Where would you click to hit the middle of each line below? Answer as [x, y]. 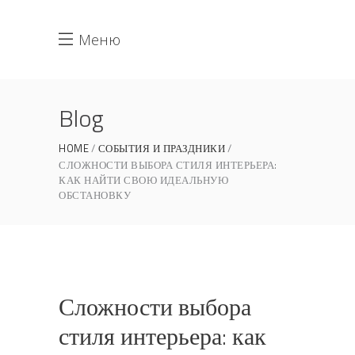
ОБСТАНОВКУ [95, 195]
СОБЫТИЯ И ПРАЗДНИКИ [161, 148]
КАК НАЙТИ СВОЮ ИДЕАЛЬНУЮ [143, 180]
